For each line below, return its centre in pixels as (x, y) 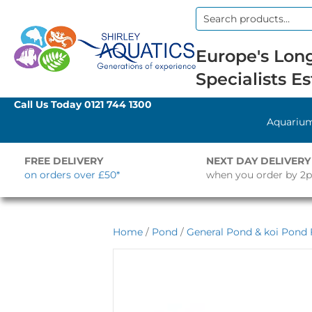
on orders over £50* (72, 175)
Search (212, 25)
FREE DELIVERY (64, 161)
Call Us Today (49, 104)
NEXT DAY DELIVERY (258, 161)
